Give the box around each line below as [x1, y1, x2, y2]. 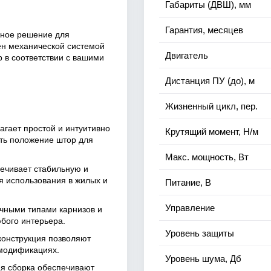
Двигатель [165, 50, 208, 60]
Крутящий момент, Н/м [165, 126, 258, 137]
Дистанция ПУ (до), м [165, 76, 255, 86]
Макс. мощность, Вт [165, 152, 249, 162]
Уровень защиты [165, 228, 234, 238]
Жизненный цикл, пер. [165, 101, 258, 111]
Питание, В [165, 177, 211, 188]
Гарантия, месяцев [165, 25, 243, 35]
